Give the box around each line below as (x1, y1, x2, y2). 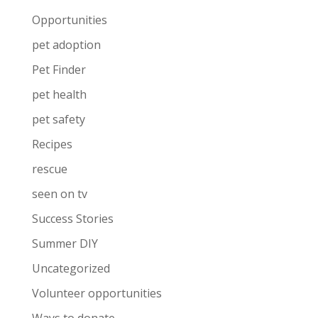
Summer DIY (31, 236, 98, 251)
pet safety (31, 111, 85, 127)
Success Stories (31, 211, 114, 226)
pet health (31, 87, 87, 102)
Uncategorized (31, 261, 110, 276)
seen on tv (31, 186, 87, 202)
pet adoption (31, 37, 101, 53)
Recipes (31, 136, 72, 152)
